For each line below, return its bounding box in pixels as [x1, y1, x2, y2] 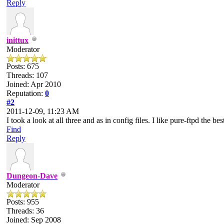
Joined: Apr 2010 [6, 79, 61, 88]
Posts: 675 [6, 61, 39, 70]
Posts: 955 [6, 197, 39, 206]
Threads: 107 [6, 70, 48, 79]
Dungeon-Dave [6, 171, 57, 180]
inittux [6, 35, 28, 44]
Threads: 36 [6, 206, 44, 215]
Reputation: [6, 88, 45, 97]
